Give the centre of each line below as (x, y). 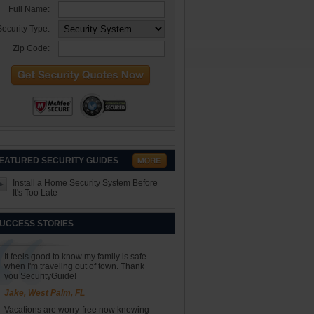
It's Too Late (35, 193)
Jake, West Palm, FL (44, 293)
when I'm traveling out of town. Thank (74, 266)
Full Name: (29, 9)
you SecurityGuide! (40, 276)
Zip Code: (31, 48)
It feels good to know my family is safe (75, 257)
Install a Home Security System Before (85, 183)
